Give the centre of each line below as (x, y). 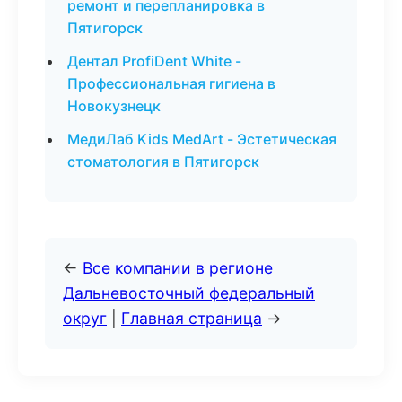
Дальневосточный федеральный (189, 293)
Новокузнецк (114, 106)
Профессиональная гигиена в (171, 83)
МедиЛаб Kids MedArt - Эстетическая (202, 139)
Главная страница (192, 318)
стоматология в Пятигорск (163, 162)
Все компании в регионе (178, 268)
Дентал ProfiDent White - (154, 61)
